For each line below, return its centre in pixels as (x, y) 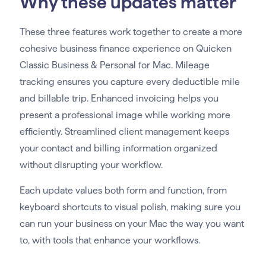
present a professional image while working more (125, 115)
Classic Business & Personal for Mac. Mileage (114, 65)
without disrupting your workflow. (91, 165)
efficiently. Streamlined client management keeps (124, 132)
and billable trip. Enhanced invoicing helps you (119, 99)
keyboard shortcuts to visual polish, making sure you (130, 207)
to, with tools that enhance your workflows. (110, 240)
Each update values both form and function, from (123, 191)
